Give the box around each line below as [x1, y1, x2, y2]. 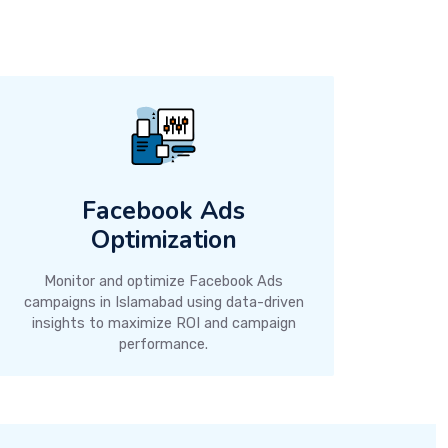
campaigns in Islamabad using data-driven [23, 293, 304, 311]
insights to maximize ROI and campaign [31, 314, 296, 332]
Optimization [90, 222, 237, 257]
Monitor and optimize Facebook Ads [44, 272, 284, 290]
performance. [119, 335, 209, 353]
